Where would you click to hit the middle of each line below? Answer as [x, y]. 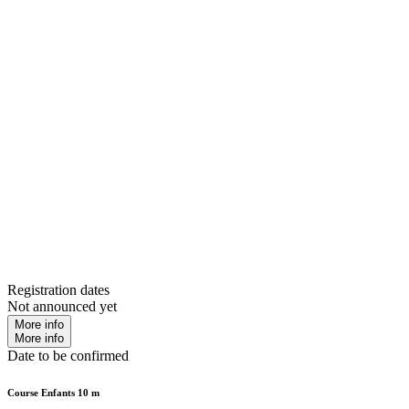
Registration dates [58, 290]
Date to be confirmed [68, 356]
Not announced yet [62, 307]
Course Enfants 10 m [53, 393]
